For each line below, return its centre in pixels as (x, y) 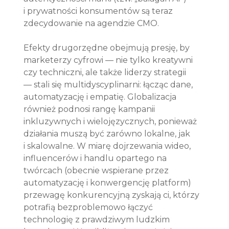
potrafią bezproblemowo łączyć (89, 207)
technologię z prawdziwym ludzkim (98, 219)
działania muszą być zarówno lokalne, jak (108, 133)
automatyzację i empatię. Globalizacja (101, 97)
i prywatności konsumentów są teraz (99, 11)
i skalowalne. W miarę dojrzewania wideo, (108, 146)
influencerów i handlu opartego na (96, 158)
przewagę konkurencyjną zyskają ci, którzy (113, 195)
